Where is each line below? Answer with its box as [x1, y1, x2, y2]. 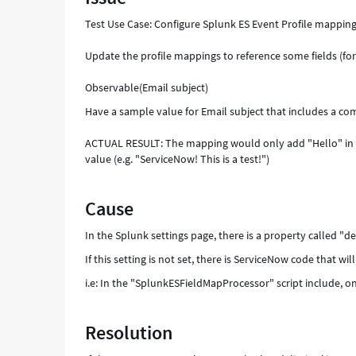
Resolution [85, 320, 173, 345]
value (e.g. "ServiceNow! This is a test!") [85, 152, 270, 166]
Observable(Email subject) [85, 80, 209, 95]
